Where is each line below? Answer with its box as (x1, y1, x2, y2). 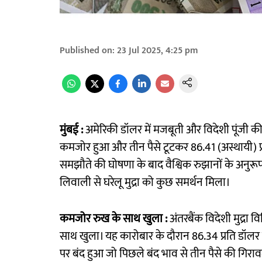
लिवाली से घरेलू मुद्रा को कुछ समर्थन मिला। (60, 173, 230, 193)
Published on (60, 43, 112, 59)
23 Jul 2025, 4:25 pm (117, 43, 198, 59)
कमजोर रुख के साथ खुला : (60, 209, 167, 229)
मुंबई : (60, 120, 83, 140)
